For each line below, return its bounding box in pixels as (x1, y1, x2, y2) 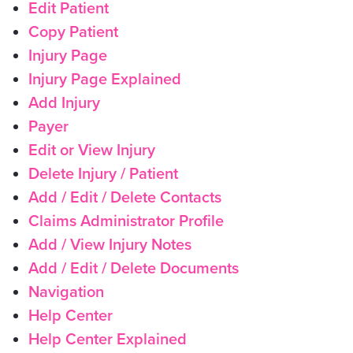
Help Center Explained (28, 330, 187, 349)
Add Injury (28, 94, 100, 113)
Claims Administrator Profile (28, 212, 224, 231)
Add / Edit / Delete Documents (28, 259, 239, 278)
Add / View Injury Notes (28, 236, 191, 255)
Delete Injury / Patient (28, 165, 178, 184)
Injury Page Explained (28, 70, 181, 89)
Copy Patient (28, 23, 118, 42)
